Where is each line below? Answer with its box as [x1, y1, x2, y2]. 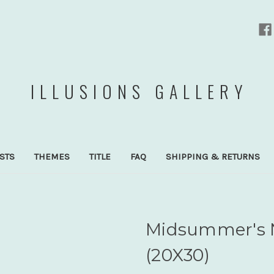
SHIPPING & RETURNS [165, 150, 260, 162]
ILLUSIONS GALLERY [31, 78, 249, 104]
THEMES [34, 150, 70, 162]
